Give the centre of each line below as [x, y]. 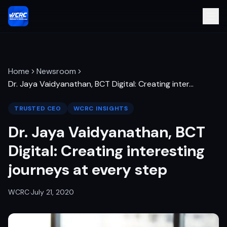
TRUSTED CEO [38, 108]
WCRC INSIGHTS [101, 108]
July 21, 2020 [52, 192]
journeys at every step [88, 169]
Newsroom [56, 71]
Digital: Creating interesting [106, 151]
